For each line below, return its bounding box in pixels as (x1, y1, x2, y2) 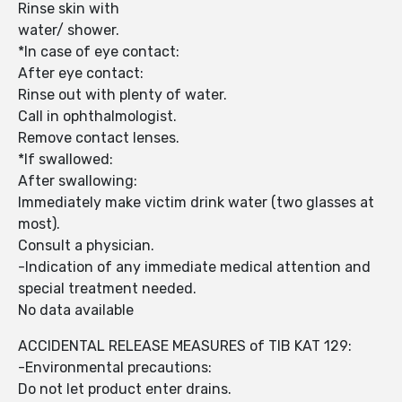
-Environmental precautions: (18, 359, 212, 377)
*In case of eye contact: (18, 43, 179, 61)
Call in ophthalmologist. (18, 108, 180, 126)
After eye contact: (18, 65, 147, 83)
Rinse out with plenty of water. (18, 86, 231, 104)
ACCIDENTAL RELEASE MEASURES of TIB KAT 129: (18, 337, 352, 355)
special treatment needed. (18, 280, 197, 298)
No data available (18, 301, 134, 319)
